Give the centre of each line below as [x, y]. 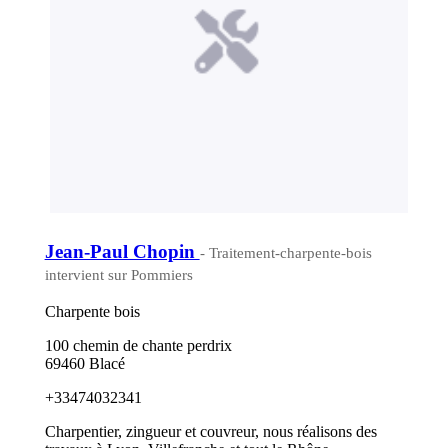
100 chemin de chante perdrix [138, 346]
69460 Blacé [84, 364]
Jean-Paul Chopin [122, 251]
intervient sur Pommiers [118, 274]
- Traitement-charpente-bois [285, 252]
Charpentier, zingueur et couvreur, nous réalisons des [210, 432]
